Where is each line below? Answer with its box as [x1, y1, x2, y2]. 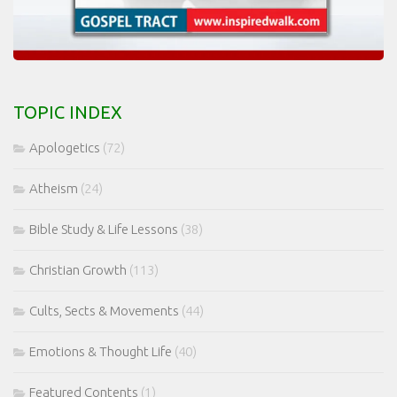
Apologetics [29, 140, 100, 156]
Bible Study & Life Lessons [29, 222, 178, 237]
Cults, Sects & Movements [29, 303, 179, 319]
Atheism [29, 181, 78, 197]
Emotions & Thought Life [29, 344, 172, 360]
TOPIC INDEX [13, 102, 122, 123]
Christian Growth [29, 262, 127, 278]
